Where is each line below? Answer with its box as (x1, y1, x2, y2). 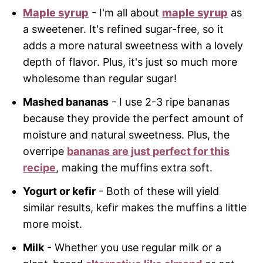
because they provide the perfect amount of (23, 112, 244, 125)
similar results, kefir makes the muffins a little (23, 201, 247, 214)
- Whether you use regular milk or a (44, 241, 222, 254)
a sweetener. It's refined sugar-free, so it (23, 23, 224, 36)
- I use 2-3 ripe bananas (109, 96, 230, 109)
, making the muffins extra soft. (56, 161, 213, 174)
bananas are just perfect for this (67, 145, 230, 158)
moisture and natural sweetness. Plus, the (23, 129, 230, 141)
